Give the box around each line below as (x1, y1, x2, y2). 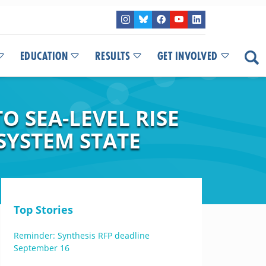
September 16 (13, 242, 69, 254)
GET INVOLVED (157, 51, 218, 62)
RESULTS (94, 51, 130, 62)
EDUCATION (20, 51, 68, 62)
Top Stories (13, 202, 73, 217)
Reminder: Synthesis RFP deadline (13, 230, 150, 241)
